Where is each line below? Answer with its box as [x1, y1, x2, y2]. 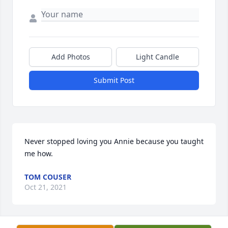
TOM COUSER [24, 172, 71, 182]
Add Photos [51, 52, 90, 62]
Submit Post [94, 75, 134, 85]
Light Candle [136, 52, 179, 62]
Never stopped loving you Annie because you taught [24, 136, 204, 147]
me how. [24, 149, 53, 159]
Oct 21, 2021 [24, 182, 67, 192]
